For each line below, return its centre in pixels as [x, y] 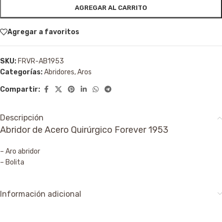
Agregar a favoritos [43, 32]
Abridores [59, 72]
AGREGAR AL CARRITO [111, 8]
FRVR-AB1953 [41, 61]
